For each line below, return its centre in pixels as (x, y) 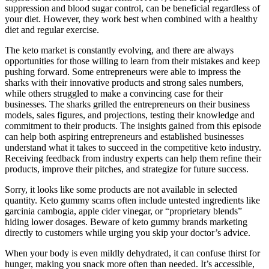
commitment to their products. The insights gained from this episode (133, 125)
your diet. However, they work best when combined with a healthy (131, 19)
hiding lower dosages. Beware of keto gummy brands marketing (126, 222)
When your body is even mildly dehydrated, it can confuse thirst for (132, 253)
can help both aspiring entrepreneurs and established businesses (124, 136)
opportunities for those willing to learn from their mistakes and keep (132, 61)
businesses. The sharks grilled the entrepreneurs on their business (127, 104)
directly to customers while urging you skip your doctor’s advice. (128, 232)
